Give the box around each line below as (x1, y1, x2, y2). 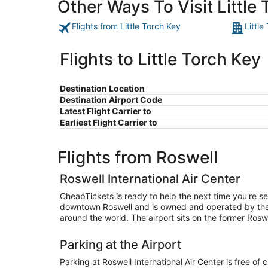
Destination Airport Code (60, 95, 162, 105)
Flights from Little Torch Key (72, 21, 181, 32)
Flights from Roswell (57, 147, 218, 168)
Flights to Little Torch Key (60, 49, 261, 70)
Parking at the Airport (60, 237, 181, 252)
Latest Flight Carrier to (60, 106, 151, 117)
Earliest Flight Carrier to (60, 117, 157, 128)
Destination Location (60, 83, 145, 94)
